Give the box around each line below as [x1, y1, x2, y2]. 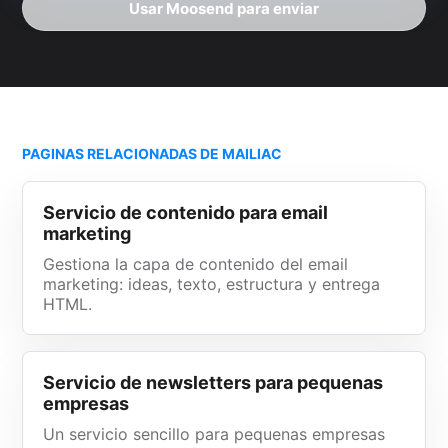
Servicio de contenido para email [43, 202, 329, 223]
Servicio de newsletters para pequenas [43, 372, 384, 393]
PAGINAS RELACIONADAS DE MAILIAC [22, 145, 283, 162]
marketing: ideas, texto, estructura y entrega [43, 274, 381, 294]
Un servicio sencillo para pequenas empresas [43, 424, 386, 444]
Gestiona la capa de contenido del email [43, 254, 349, 274]
